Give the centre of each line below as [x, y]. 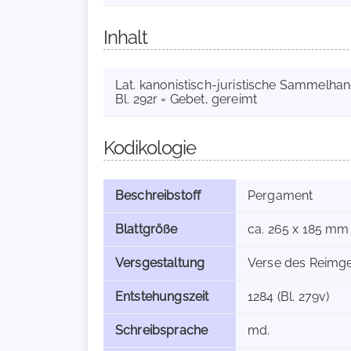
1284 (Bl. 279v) [289, 297]
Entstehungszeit [162, 297]
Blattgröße [147, 229]
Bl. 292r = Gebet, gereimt [186, 99]
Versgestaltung [160, 263]
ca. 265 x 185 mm [299, 229]
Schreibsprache [162, 330]
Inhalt [125, 37]
